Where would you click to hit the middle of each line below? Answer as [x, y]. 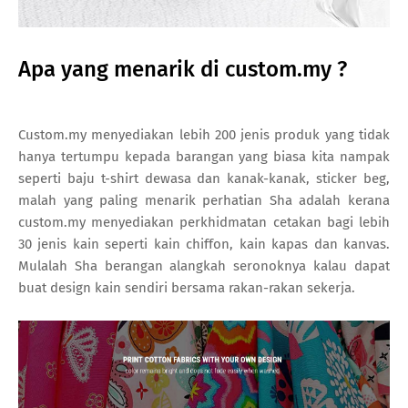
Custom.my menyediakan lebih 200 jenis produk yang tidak [204, 135]
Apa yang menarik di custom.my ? [183, 70]
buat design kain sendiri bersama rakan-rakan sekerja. [187, 288]
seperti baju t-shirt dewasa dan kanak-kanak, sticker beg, [204, 179]
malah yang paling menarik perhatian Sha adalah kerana [204, 201]
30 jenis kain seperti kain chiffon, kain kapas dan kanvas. [204, 245]
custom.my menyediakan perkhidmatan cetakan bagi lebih [204, 223]
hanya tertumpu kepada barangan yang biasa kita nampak [204, 157]
